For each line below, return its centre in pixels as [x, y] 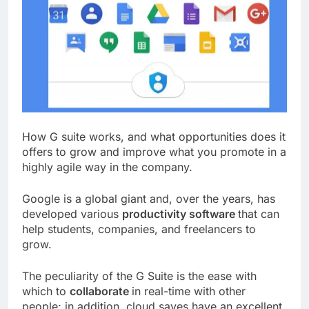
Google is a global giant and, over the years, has [149, 199]
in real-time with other [189, 291]
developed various [72, 214]
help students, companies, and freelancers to [139, 229]
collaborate [101, 291]
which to [46, 291]
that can [259, 214]
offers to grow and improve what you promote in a [154, 152]
